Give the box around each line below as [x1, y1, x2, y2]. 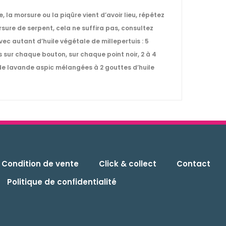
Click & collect [99, 158, 156, 169]
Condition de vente [2, 158, 79, 169]
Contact [177, 158, 210, 169]
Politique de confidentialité [7, 177, 117, 187]
